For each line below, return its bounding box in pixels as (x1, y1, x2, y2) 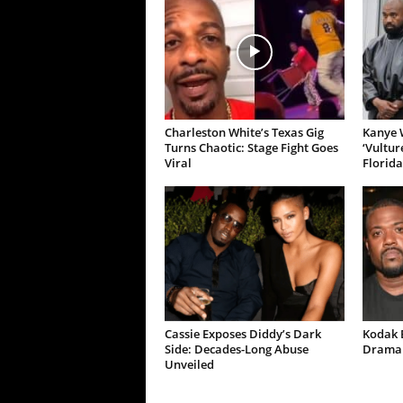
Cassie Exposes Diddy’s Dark (164, 326, 321, 343)
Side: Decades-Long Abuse (164, 341, 309, 358)
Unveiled (164, 356, 214, 373)
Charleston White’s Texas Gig (164, 124, 324, 141)
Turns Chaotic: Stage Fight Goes (164, 139, 338, 157)
